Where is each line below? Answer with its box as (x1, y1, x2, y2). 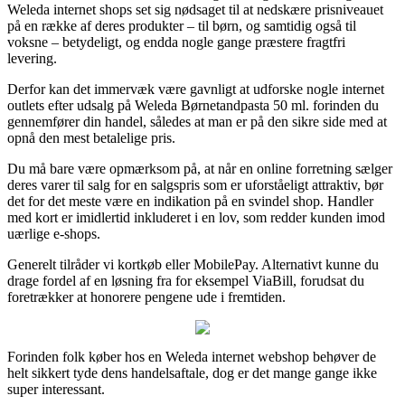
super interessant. (7, 381, 105, 397)
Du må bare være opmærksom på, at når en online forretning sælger (7, 160, 392, 176)
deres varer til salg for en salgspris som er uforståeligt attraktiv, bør (7, 176, 383, 193)
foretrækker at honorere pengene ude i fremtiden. (7, 288, 286, 305)
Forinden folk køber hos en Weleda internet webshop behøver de (7, 348, 376, 364)
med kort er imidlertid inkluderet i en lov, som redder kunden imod (7, 209, 385, 225)
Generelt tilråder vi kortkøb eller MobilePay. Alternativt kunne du (7, 256, 379, 272)
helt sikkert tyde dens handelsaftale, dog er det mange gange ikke (7, 364, 377, 381)
